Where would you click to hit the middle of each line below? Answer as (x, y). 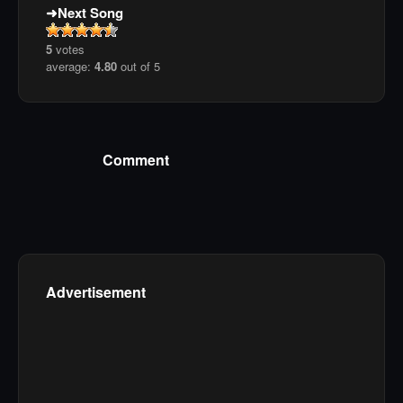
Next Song (90, 13)
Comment (136, 159)
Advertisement (96, 291)
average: (70, 67)
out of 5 (139, 67)
